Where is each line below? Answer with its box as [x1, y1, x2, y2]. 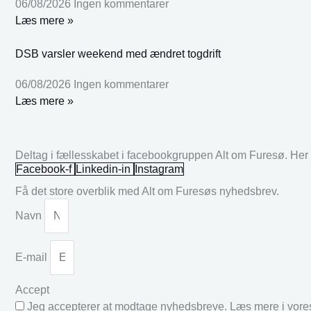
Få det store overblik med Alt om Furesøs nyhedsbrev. [15, 185, 279, 197]
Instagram [135, 162, 183, 175]
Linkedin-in [76, 162, 131, 175]
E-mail [15, 251, 50, 263]
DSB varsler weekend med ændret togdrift [15, 47, 221, 60]
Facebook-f [16, 162, 72, 175]
